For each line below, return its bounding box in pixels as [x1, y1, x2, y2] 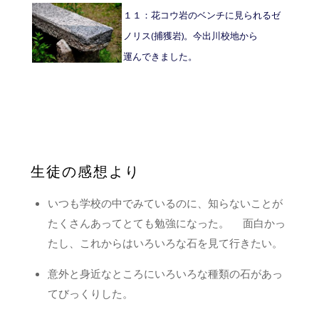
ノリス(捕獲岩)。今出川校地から [122, 29, 258, 43]
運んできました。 [122, 50, 199, 63]
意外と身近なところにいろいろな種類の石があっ [47, 266, 283, 281]
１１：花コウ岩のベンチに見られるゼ [122, 9, 281, 22]
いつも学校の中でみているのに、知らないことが [47, 195, 283, 210]
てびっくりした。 [47, 286, 133, 300]
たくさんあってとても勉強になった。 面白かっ [47, 215, 286, 230]
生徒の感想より [30, 161, 140, 181]
